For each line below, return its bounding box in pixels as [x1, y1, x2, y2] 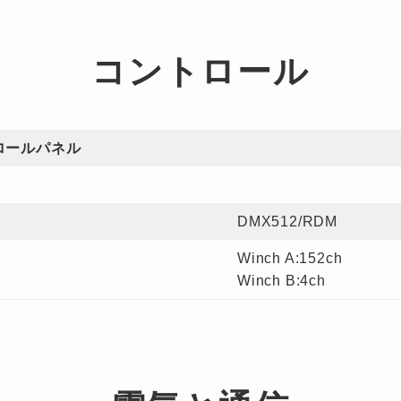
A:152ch [284, 251, 343, 266]
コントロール [90, 53, 311, 90]
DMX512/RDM [237, 214, 337, 229]
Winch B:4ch [237, 273, 326, 288]
